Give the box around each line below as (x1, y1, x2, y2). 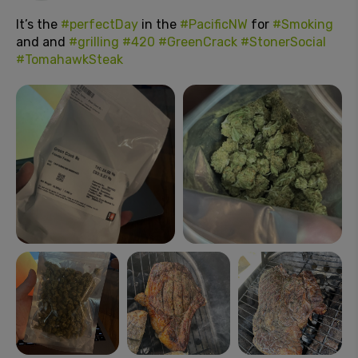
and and (16, 34, 69, 50)
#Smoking (272, 16, 333, 32)
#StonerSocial (241, 34, 326, 50)
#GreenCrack (158, 34, 237, 50)
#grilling (69, 34, 119, 50)
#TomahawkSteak (16, 51, 123, 67)
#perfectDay (61, 16, 138, 32)
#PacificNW (180, 16, 248, 32)
